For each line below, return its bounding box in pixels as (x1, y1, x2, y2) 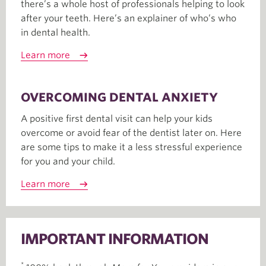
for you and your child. (21, 156, 115, 167)
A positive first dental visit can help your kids (21, 113, 213, 124)
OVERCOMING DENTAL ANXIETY (21, 90, 218, 104)
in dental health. (21, 27, 90, 38)
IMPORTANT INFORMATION (21, 230, 208, 248)
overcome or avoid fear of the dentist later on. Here (21, 127, 242, 138)
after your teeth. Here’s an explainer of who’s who (21, 12, 236, 24)
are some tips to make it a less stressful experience (21, 141, 242, 153)
